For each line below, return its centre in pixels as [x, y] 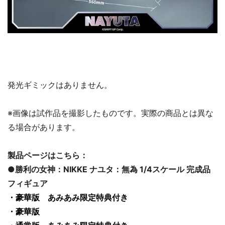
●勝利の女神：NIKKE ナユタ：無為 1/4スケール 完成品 [109, 170]
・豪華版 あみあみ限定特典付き [68, 198]
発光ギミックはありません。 [60, 85]
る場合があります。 [44, 127]
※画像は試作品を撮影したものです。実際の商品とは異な [110, 113]
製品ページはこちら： [48, 155]
